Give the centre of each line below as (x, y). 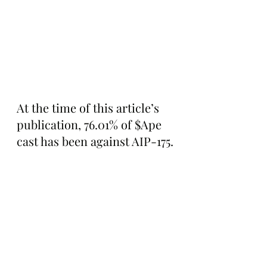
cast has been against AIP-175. (95, 141)
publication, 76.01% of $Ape (91, 125)
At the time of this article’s (89, 108)
